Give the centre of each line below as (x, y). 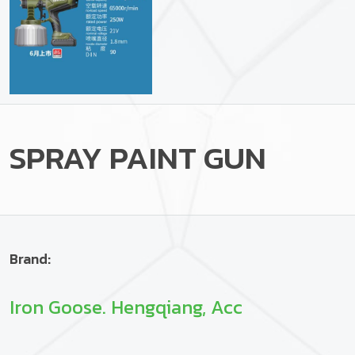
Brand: (30, 259)
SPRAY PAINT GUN (138, 158)
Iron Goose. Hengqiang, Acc (126, 307)
